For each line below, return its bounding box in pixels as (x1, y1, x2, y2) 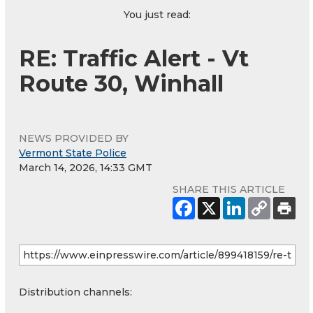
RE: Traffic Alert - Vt (19, 45, 249, 73)
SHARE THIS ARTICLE (173, 183, 285, 196)
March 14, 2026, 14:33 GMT (19, 161, 152, 175)
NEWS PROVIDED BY (19, 132, 129, 145)
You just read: (124, 8, 191, 22)
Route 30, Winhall (19, 70, 224, 98)
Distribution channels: (19, 286, 132, 299)
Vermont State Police (19, 147, 126, 160)
